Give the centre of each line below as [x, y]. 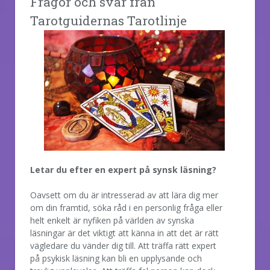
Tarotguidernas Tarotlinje [108, 20]
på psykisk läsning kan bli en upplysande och [116, 258]
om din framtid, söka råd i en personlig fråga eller [126, 207]
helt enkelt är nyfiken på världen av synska [112, 220]
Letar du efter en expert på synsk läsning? [123, 169]
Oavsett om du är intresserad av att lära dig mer [124, 195]
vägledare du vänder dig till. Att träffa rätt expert [123, 245]
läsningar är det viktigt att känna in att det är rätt [124, 233]
